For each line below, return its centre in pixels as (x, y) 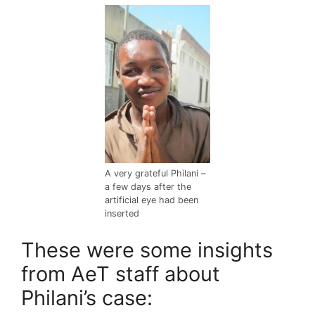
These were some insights (147, 250)
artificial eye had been (152, 200)
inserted (122, 214)
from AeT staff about (121, 274)
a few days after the (148, 187)
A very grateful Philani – (155, 174)
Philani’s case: (87, 297)
